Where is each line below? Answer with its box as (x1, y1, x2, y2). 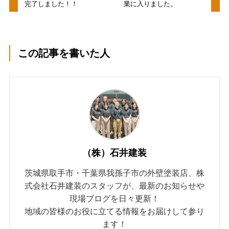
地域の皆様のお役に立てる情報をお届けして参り (25, 206, 204, 216)
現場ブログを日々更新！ (70, 193, 159, 203)
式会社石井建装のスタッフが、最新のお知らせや (25, 180, 204, 190)
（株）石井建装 (82, 147, 147, 158)
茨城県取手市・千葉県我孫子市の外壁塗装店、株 (25, 168, 204, 177)
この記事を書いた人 (18, 47, 110, 59)
